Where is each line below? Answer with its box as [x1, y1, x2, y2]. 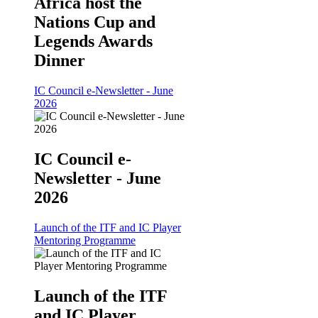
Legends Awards [34, 31, 153, 50]
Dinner [34, 50, 85, 70]
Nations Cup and [34, 12, 155, 31]
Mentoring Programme [34, 234, 136, 246]
